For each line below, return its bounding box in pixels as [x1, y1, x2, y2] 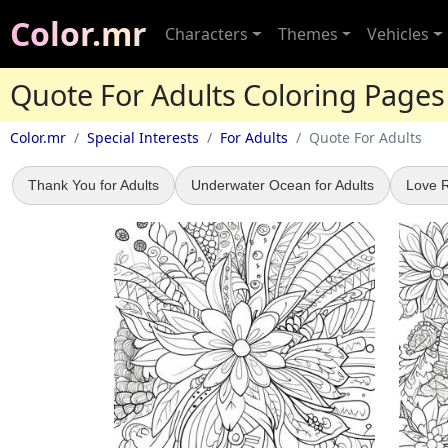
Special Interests [87, 128, 199, 147]
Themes [277, 23, 338, 45]
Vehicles [367, 23, 430, 45]
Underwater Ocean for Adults [191, 177, 374, 193]
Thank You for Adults [28, 177, 159, 193]
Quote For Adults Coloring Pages [10, 75, 445, 114]
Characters [165, 23, 248, 45]
